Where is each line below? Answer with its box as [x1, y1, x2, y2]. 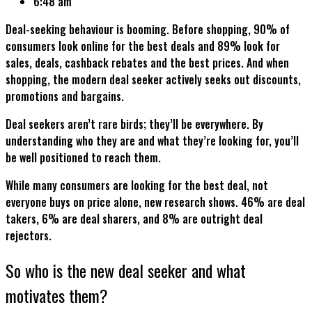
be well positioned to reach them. [6, 148, 164, 166]
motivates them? [6, 282, 112, 308]
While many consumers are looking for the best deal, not [6, 176, 268, 194]
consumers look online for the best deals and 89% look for [6, 37, 280, 54]
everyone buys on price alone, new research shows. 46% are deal [6, 193, 305, 210]
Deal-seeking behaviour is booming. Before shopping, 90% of [6, 20, 290, 38]
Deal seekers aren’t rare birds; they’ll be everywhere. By [6, 115, 263, 132]
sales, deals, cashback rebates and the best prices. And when [6, 54, 289, 71]
